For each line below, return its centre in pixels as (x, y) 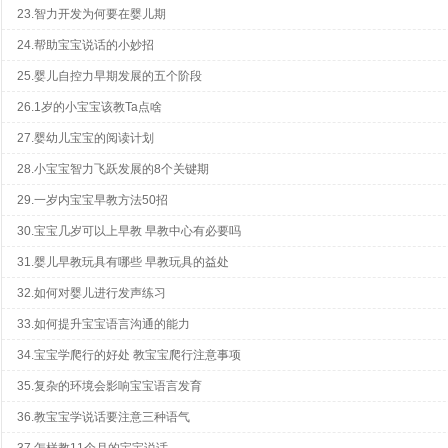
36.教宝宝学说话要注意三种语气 (103, 417)
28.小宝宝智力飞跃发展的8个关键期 (113, 169)
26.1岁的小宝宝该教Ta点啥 (89, 107)
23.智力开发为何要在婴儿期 (91, 14)
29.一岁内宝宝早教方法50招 (92, 200)
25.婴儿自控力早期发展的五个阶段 (109, 76)
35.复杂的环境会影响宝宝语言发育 (109, 386)
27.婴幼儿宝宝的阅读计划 (85, 138)
